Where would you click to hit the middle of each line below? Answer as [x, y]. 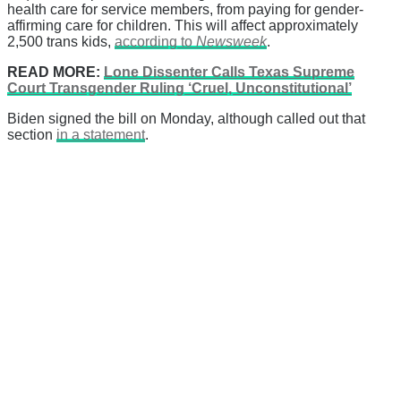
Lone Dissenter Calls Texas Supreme [229, 72]
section [32, 134]
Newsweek [231, 41]
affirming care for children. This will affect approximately [183, 25]
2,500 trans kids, [61, 41]
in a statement [101, 134]
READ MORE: [55, 72]
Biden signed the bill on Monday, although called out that [186, 118]
